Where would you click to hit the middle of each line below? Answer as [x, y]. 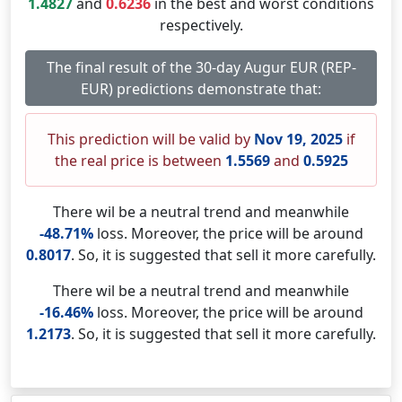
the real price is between [140, 161]
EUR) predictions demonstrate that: [201, 89]
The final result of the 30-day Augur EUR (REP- [201, 67]
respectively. [201, 25]
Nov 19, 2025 [298, 139]
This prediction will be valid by [150, 139]
